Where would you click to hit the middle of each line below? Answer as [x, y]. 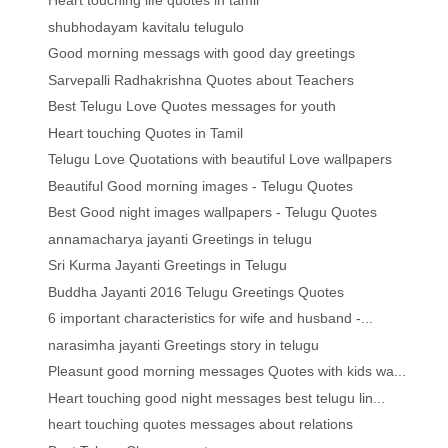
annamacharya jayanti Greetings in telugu [180, 238]
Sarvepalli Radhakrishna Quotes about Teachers [201, 79]
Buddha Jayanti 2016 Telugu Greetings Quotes [196, 291]
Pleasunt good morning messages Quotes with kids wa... [227, 371]
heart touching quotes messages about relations [201, 424]
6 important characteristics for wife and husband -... [211, 318]
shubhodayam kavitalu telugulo [146, 26]
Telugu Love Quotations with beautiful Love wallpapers [220, 159]
